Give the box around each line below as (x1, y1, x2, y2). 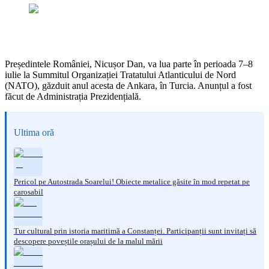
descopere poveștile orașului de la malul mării (14, 236, 163, 246)
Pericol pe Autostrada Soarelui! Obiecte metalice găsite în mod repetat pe (14, 177, 250, 186)
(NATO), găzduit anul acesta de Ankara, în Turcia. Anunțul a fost (5, 80, 252, 91)
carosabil (14, 187, 43, 196)
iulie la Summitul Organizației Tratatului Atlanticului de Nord (5, 69, 236, 80)
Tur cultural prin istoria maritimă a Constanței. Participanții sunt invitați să (14, 226, 256, 235)
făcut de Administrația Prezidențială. (5, 91, 141, 101)
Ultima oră (14, 127, 54, 138)
